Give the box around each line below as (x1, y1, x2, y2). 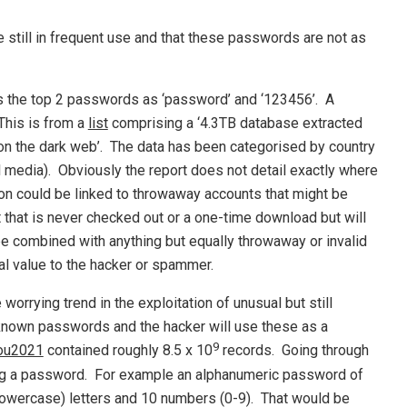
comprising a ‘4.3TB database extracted (107, 114, 362, 133)
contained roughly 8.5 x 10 (43, 342, 213, 360)
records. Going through (218, 342, 369, 360)
